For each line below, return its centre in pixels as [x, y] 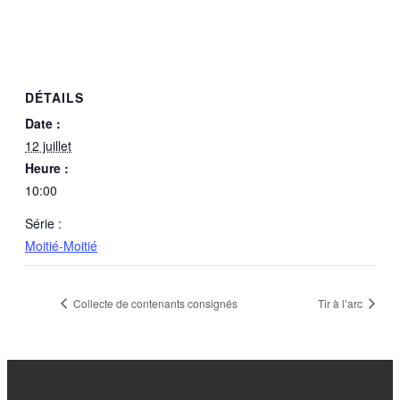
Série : [43, 224]
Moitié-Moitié [61, 246]
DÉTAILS [54, 98]
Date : [43, 124]
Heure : [47, 168]
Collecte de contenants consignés [154, 303]
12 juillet [48, 146]
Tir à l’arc [342, 303]
